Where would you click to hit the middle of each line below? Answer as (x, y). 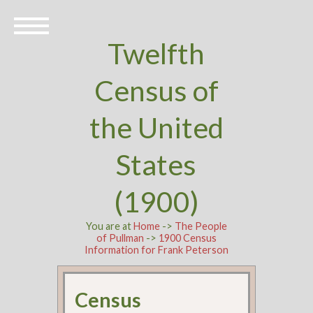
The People (201, 226)
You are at (109, 226)
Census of (156, 90)
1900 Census (187, 238)
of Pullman (120, 238)
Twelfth (156, 53)
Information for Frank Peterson (156, 250)
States (156, 165)
